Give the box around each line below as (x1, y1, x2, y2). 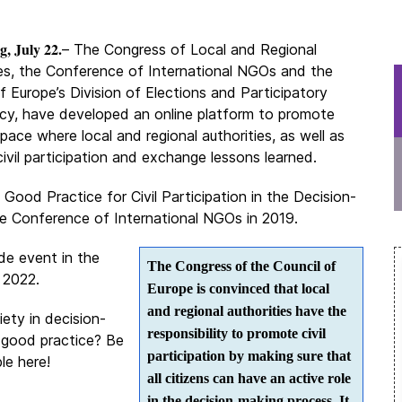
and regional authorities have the (146, 303, 346, 319)
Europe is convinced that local (146, 281, 329, 296)
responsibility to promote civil (146, 326, 326, 341)
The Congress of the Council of (146, 258, 336, 274)
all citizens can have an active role (146, 371, 351, 386)
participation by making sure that (146, 348, 351, 363)
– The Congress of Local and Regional (62, 40, 317, 58)
